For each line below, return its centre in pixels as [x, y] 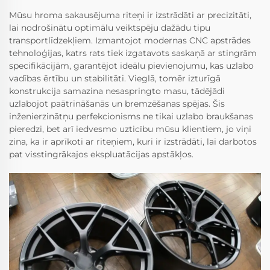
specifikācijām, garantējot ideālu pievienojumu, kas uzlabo [131, 65]
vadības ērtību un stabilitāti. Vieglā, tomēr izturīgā [115, 78]
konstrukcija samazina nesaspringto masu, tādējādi [117, 91]
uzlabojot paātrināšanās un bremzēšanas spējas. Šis [117, 103]
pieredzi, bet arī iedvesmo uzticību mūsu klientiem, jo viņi [130, 129]
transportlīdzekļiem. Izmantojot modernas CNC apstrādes [130, 40]
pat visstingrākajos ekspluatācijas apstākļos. [101, 154]
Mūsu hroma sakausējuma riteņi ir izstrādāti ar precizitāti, [130, 15]
